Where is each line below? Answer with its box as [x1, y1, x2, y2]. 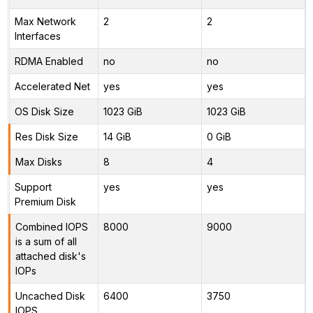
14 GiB [103, 130, 131, 143]
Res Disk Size [15, 130, 78, 143]
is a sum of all [15, 235, 77, 247]
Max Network [14, 15, 76, 27]
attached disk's [15, 249, 86, 262]
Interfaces [14, 29, 61, 42]
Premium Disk [14, 195, 76, 208]
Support [14, 180, 52, 193]
